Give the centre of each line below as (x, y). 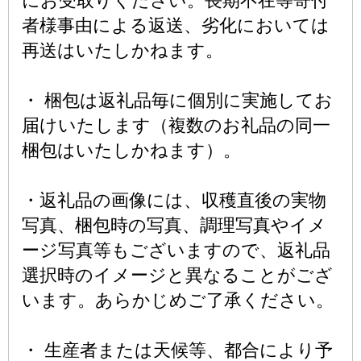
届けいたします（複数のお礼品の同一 (176, 125)
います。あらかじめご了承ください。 (178, 300)
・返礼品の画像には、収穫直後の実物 (174, 200)
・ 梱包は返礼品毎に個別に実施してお (177, 100)
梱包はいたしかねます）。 (131, 150)
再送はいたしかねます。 (122, 50)
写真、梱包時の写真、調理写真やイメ (174, 225)
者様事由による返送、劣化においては (176, 25)
